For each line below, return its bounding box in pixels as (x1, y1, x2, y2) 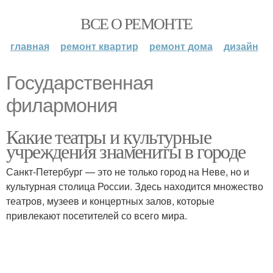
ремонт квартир (60, 39, 138, 53)
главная (10, 39, 49, 53)
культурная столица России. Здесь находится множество (6, 179, 263, 193)
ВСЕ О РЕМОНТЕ (80, 13, 193, 34)
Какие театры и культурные (6, 123, 211, 149)
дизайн (223, 39, 258, 53)
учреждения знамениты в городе (6, 138, 246, 164)
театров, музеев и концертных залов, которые (6, 194, 214, 208)
